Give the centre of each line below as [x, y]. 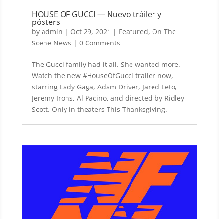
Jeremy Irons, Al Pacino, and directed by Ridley [108, 98]
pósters [46, 22]
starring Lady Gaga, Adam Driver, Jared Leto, [104, 87]
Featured [133, 32]
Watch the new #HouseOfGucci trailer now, [102, 76]
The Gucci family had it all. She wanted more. [106, 65]
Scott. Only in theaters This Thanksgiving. [99, 109]
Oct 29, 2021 [90, 32]
